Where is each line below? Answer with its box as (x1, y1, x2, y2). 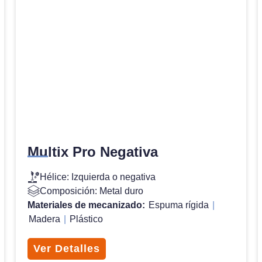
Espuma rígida (148, 199, 209, 210)
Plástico (69, 213, 103, 224)
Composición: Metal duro (39, 185, 143, 196)
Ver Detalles (33, 242, 100, 254)
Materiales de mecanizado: (27, 199, 147, 210)
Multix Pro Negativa (27, 143, 158, 160)
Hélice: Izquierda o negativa (39, 171, 156, 182)
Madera (28, 213, 60, 224)
